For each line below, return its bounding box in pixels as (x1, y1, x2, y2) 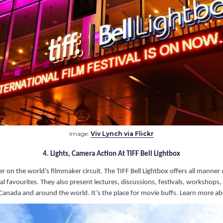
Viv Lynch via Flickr (91, 130, 154, 138)
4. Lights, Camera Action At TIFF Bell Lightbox (43, 150, 180, 158)
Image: (69, 130, 91, 138)
